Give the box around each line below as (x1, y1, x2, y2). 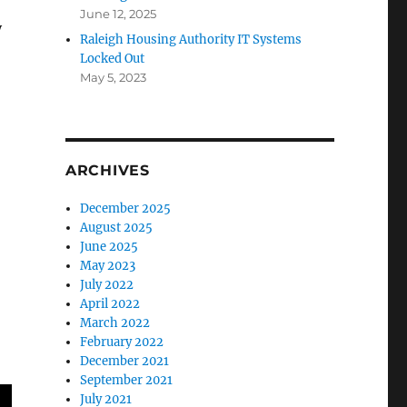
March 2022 (80, 315, 151, 331)
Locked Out (80, 51, 145, 66)
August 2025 (80, 220, 154, 235)
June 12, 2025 (80, 6, 157, 21)
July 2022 (80, 277, 134, 293)
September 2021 (80, 372, 174, 388)
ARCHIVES (65, 162, 150, 179)
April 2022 (80, 296, 141, 312)
